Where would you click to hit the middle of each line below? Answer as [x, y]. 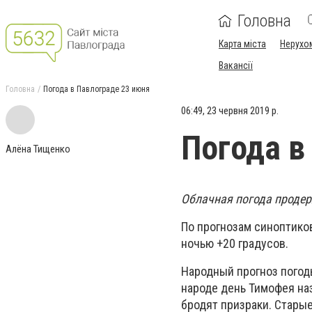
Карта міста [242, 44]
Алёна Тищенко [38, 149]
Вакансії [236, 65]
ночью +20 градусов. [235, 244]
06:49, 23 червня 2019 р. [230, 111]
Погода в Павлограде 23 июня [96, 89]
